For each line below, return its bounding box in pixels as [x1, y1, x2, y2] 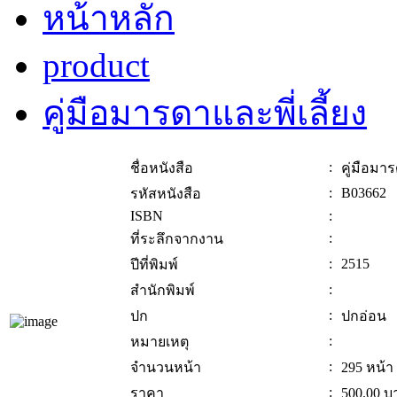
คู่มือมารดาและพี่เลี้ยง [43, 94, 367, 133]
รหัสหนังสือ [130, 186, 201, 202]
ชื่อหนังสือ [130, 160, 193, 176]
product [43, 46, 150, 85]
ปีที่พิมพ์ [130, 257, 178, 273]
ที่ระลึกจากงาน [130, 231, 223, 247]
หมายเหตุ [130, 334, 189, 350]
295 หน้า [341, 360, 393, 376]
